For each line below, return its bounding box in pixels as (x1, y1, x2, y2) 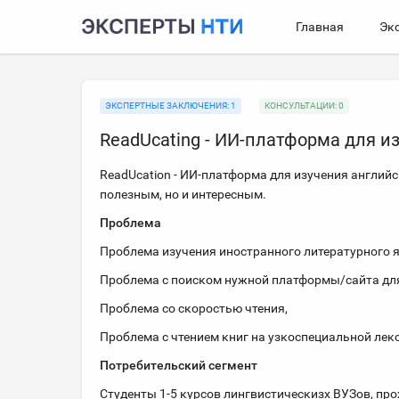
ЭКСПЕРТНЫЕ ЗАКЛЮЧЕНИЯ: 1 (105, 101, 236, 110)
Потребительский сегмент (100, 358, 257, 372)
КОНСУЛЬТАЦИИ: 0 (265, 101, 344, 110)
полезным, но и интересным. (100, 187, 269, 201)
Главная (296, 20, 344, 34)
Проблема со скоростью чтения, (100, 301, 290, 315)
